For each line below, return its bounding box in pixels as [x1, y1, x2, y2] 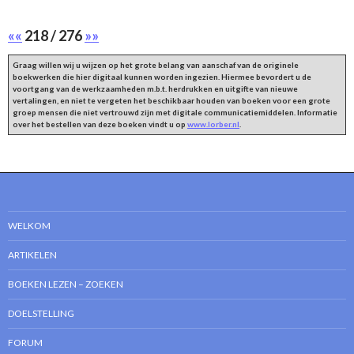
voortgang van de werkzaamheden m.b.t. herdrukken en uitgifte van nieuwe [13, 84, 298, 94]
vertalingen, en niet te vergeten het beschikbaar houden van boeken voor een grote [13, 96, 330, 106]
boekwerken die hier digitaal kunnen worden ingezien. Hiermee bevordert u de [13, 72, 311, 82]
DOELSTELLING [8, 307, 74, 320]
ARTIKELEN [8, 249, 57, 262]
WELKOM [8, 220, 51, 232]
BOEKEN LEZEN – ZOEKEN [8, 278, 123, 291]
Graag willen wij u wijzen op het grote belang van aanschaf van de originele [13, 60, 299, 70]
